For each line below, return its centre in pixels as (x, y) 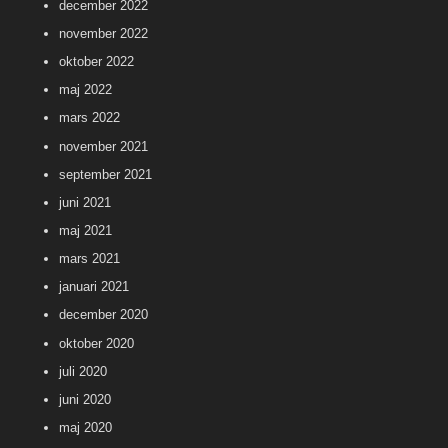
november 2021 (103, 146)
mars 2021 (89, 259)
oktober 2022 (96, 62)
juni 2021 (85, 202)
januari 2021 (94, 287)
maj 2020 (85, 427)
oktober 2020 (96, 343)
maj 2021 (85, 230)
